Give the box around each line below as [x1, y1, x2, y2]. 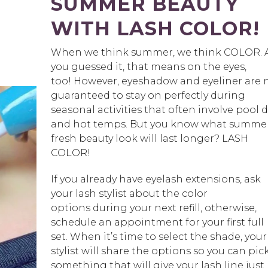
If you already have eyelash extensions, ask [50, 173, 261, 185]
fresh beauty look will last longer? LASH [50, 133, 248, 145]
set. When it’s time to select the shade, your [50, 231, 267, 243]
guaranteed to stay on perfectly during [50, 90, 245, 102]
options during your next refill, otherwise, [50, 202, 257, 214]
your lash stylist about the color [50, 188, 208, 200]
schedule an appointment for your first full [50, 217, 264, 229]
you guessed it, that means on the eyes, [50, 61, 246, 73]
